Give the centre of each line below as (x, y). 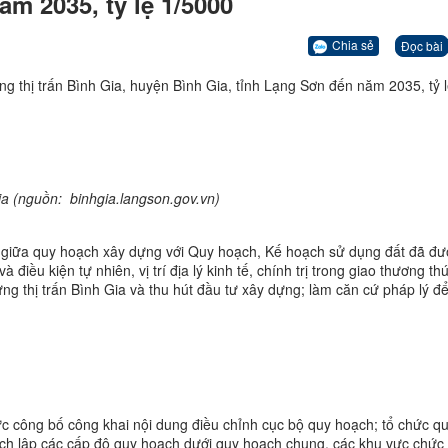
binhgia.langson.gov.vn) (145, 197)
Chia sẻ (352, 45)
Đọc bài (421, 45)
